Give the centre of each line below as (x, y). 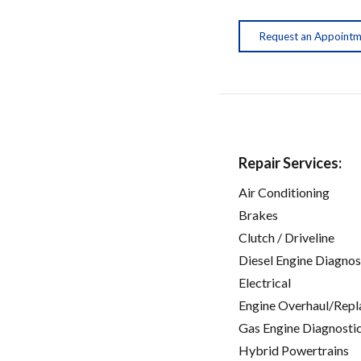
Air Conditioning (284, 193)
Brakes (258, 215)
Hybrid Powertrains (294, 351)
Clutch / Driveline (286, 238)
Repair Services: (290, 163)
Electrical (265, 283)
